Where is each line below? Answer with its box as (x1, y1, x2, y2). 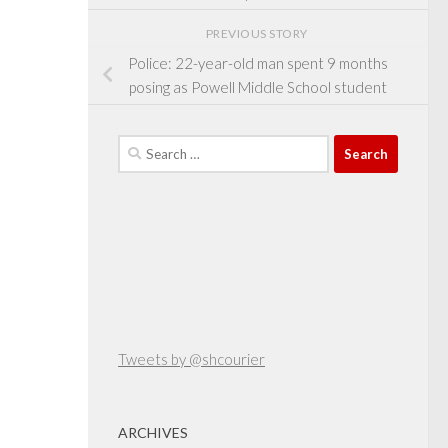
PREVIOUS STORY (205, 25, 311, 41)
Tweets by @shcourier (118, 350, 265, 369)
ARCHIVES (118, 424, 188, 442)
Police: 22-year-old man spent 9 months (128, 54, 388, 73)
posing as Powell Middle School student (129, 78, 387, 97)
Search (117, 137, 163, 156)
